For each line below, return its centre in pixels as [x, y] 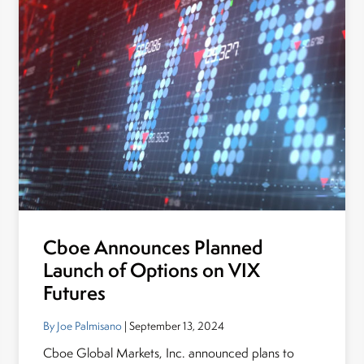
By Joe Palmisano [83, 326]
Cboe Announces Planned [153, 247]
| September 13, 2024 [173, 326]
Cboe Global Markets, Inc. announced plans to [169, 353]
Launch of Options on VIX [152, 270]
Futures [75, 293]
